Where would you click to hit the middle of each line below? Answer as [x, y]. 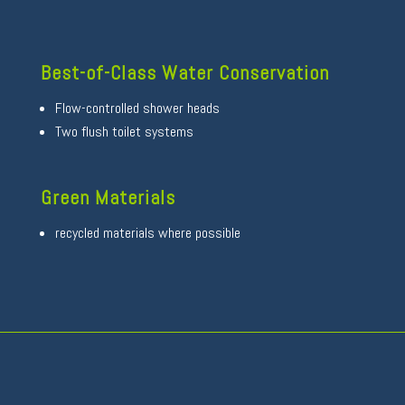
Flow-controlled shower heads [137, 108]
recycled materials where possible [147, 233]
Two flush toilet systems [124, 132]
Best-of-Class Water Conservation [184, 72]
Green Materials [108, 197]
